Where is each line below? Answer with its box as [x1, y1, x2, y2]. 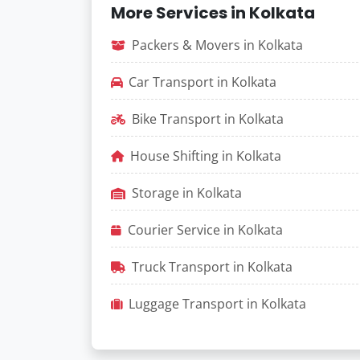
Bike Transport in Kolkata [132, 110, 284, 128]
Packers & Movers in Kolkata [132, 36, 303, 54]
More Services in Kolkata [111, 2, 315, 24]
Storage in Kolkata [132, 184, 242, 202]
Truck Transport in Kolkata [132, 258, 292, 276]
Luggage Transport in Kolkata [129, 295, 306, 313]
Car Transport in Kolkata [129, 73, 276, 91]
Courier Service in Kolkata [128, 221, 283, 239]
